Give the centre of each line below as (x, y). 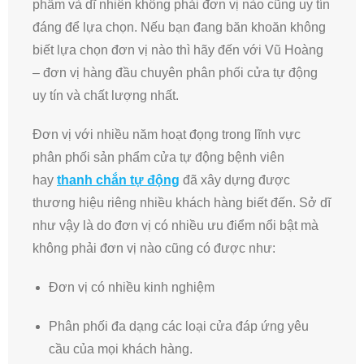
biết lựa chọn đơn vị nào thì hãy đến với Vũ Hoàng (178, 50)
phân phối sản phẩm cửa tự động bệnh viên (158, 158)
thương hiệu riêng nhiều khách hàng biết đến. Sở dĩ (182, 203)
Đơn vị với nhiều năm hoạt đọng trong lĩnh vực (167, 135)
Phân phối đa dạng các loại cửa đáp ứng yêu (179, 327)
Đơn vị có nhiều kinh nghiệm (132, 288)
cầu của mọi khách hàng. (121, 349)
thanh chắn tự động (118, 180)
